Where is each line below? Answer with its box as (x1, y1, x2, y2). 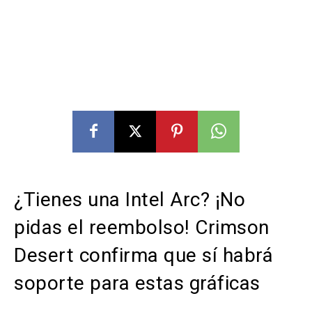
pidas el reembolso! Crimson (14, 216, 270, 240)
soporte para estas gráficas (14, 272, 260, 295)
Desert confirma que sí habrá (14, 244, 273, 267)
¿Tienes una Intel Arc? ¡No (14, 188, 245, 212)
